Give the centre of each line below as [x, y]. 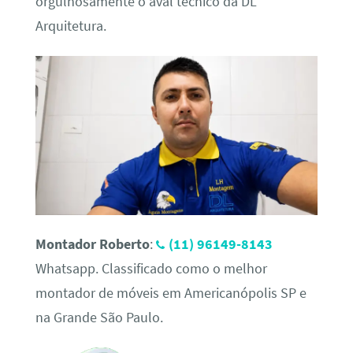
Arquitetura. [71, 26]
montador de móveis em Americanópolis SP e [171, 293]
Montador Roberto [92, 244]
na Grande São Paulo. [99, 317]
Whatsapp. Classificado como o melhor [151, 268]
